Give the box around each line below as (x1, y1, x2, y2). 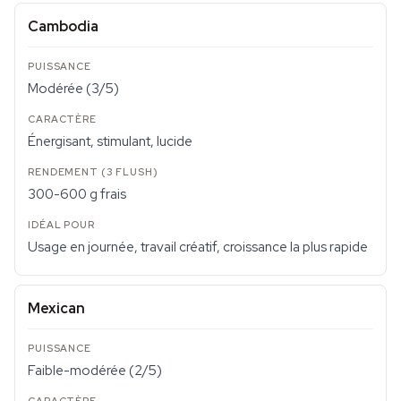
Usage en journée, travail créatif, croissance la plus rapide (28, 238, 368, 256)
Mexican (28, 299, 85, 318)
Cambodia (28, 17, 98, 36)
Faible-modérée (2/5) (28, 362, 162, 380)
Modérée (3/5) (28, 80, 119, 98)
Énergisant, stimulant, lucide (28, 132, 192, 150)
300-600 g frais (28, 185, 126, 203)
